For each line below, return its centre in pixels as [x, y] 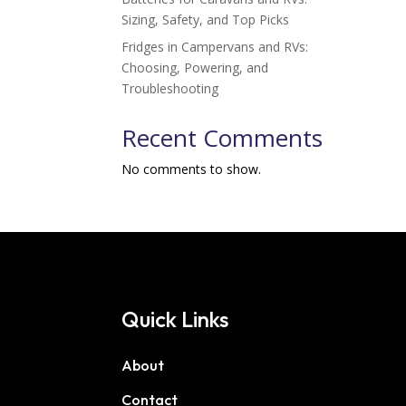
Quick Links [175, 319]
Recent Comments [222, 137]
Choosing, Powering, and [195, 67]
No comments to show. [192, 169]
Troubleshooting [170, 88]
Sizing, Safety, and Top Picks [206, 19]
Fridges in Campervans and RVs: [215, 46]
